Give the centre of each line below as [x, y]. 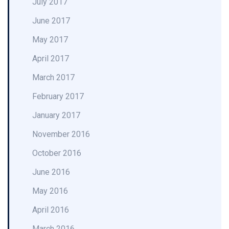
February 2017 [58, 96]
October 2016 [57, 153]
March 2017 [53, 77]
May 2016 [50, 191]
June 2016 [51, 172]
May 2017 [50, 40]
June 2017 [51, 21]
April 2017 [51, 59]
